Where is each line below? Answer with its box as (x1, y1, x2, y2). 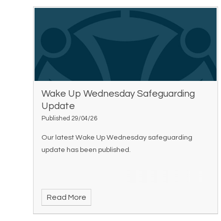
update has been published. (41, 146, 131, 154)
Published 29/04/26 (41, 115, 98, 122)
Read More (46, 193, 86, 202)
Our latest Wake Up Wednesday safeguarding (41, 134, 193, 142)
